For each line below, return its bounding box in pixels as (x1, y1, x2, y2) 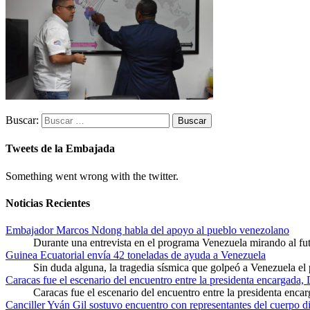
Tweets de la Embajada (6, 143, 115, 155)
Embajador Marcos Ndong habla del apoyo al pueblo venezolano (6, 224, 289, 237)
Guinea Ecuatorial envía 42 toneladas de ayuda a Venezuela (6, 249, 266, 262)
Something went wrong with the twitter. (6, 170, 179, 182)
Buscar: (6, 114, 39, 126)
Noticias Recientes (6, 197, 90, 209)
